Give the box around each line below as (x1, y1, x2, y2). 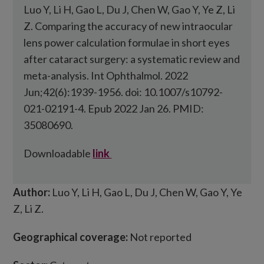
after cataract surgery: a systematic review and (24, 52, 240, 65)
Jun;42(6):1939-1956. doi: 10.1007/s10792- (24, 85, 223, 98)
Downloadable (24, 147, 93, 160)
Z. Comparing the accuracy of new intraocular (24, 19, 233, 32)
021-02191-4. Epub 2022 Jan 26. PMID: (24, 102, 204, 115)
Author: (13, 186, 52, 199)
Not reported (130, 230, 192, 243)
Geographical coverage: (13, 230, 130, 243)
